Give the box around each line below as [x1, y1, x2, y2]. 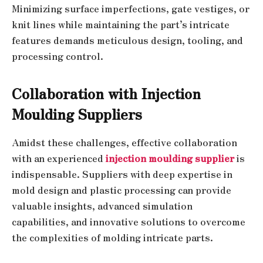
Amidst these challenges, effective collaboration [12, 136, 237, 150]
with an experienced [12, 151, 106, 166]
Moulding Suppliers [12, 103, 142, 124]
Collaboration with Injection [12, 83, 201, 104]
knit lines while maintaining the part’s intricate [12, 18, 230, 32]
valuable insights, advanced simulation [12, 199, 193, 213]
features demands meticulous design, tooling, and [12, 33, 243, 48]
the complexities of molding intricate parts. [12, 231, 213, 245]
